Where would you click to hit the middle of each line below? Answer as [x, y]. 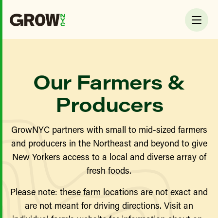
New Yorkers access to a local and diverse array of [109, 157]
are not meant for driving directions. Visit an [109, 205]
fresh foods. [109, 170]
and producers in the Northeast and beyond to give [109, 143]
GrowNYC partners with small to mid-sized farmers [109, 129]
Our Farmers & [109, 81]
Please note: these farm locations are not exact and [109, 192]
